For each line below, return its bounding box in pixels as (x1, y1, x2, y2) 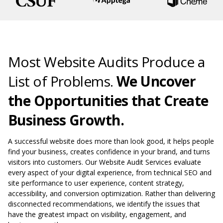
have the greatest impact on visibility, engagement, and (8, 210, 186, 220)
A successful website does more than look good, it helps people (8, 136, 214, 146)
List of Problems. (8, 72, 116, 91)
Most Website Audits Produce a (8, 52, 205, 72)
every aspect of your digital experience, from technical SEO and (8, 168, 212, 178)
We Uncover (116, 72, 196, 91)
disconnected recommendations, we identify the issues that (8, 199, 200, 209)
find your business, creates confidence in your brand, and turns (8, 147, 210, 157)
